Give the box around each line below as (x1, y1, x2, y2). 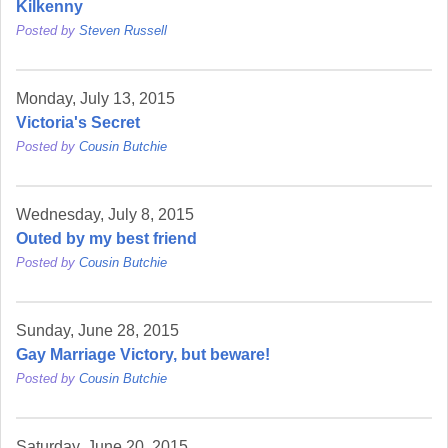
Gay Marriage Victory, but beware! (16, 346, 270, 364)
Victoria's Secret (16, 114, 140, 132)
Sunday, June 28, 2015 (16, 322, 179, 340)
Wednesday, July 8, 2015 (16, 206, 194, 224)
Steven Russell (79, 23, 167, 39)
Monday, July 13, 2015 (16, 90, 175, 108)
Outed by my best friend (16, 230, 197, 248)
